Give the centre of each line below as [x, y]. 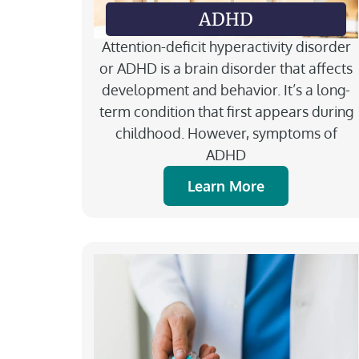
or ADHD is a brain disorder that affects [226, 68]
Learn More [226, 186]
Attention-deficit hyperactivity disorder [226, 46]
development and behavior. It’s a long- [226, 89]
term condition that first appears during [226, 111]
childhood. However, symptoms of [226, 133]
